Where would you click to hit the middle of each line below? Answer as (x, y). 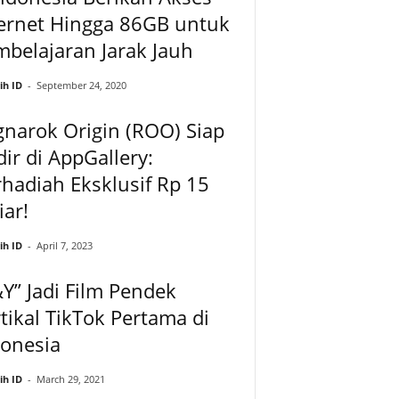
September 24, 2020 (81, 85)
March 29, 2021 (70, 379)
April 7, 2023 (64, 245)
